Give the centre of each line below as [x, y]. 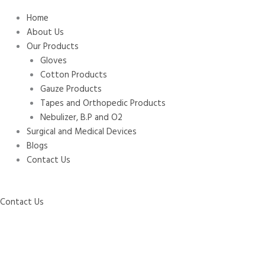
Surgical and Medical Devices [82, 132]
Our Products [53, 47]
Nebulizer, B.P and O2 [81, 118]
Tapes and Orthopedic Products [103, 104]
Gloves [53, 61]
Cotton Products [73, 75]
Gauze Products [71, 90]
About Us [45, 33]
